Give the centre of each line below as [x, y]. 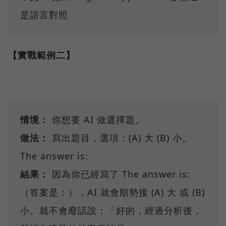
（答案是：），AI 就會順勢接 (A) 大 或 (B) [112, 192]
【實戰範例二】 [42, 55]
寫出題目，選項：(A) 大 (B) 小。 [120, 137]
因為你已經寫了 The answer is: [120, 174]
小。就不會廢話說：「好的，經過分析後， [111, 210]
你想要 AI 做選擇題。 [97, 119]
